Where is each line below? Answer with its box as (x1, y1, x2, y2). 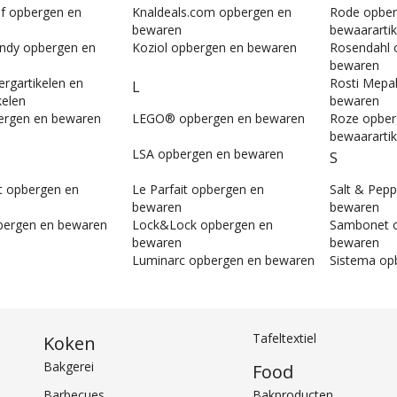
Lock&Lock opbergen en (132, 216, 273, 234)
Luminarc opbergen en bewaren (132, 252, 315, 269)
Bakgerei (43, 358, 95, 376)
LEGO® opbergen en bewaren (132, 110, 305, 128)
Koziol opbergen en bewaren (132, 39, 297, 57)
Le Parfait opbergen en (132, 181, 264, 198)
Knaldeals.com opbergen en (132, 4, 292, 21)
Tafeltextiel (252, 330, 316, 347)
